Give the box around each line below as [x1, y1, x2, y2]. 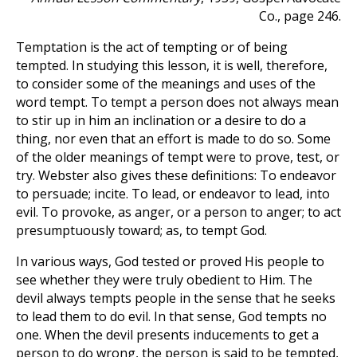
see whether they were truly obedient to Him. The [16, 271, 312, 288]
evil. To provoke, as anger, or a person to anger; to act [16, 203, 341, 221]
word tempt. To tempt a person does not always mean [16, 93, 339, 111]
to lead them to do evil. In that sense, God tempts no [16, 308, 327, 325]
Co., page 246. [259, 7, 341, 25]
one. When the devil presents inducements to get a [16, 326, 319, 343]
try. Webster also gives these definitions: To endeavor [16, 167, 336, 184]
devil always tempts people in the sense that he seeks [16, 289, 335, 307]
